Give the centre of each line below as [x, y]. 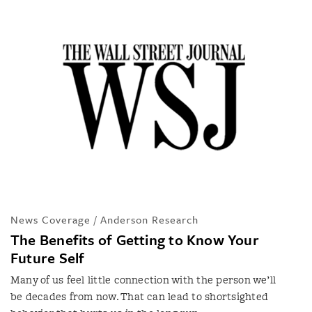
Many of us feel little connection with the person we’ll [143, 279]
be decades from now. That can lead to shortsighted [139, 296]
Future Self [48, 257]
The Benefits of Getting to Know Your [135, 239]
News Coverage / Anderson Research [104, 219]
